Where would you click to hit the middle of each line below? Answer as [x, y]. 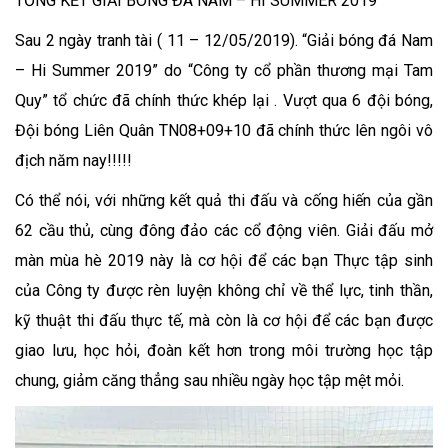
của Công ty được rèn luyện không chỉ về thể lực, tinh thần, [224, 290]
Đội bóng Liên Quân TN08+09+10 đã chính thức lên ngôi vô [224, 130]
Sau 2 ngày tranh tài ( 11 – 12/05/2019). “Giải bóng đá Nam [224, 40]
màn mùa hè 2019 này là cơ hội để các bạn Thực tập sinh [224, 260]
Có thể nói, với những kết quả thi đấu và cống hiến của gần [224, 200]
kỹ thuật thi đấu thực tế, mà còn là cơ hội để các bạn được [224, 320]
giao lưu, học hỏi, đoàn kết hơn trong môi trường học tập [224, 350]
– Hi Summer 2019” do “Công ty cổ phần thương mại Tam [224, 70]
